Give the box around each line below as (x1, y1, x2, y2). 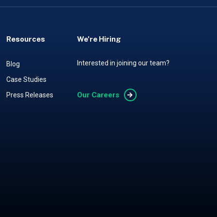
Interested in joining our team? (77, 59, 170, 67)
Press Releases (6, 91, 54, 99)
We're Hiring (77, 35, 121, 44)
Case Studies (6, 76, 47, 84)
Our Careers (77, 91, 119, 100)
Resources (6, 35, 46, 44)
